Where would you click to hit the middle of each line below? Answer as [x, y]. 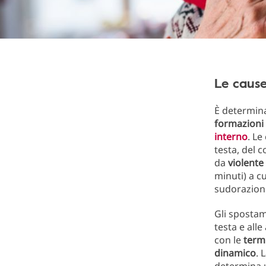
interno [231, 137]
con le [229, 240]
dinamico [235, 253]
